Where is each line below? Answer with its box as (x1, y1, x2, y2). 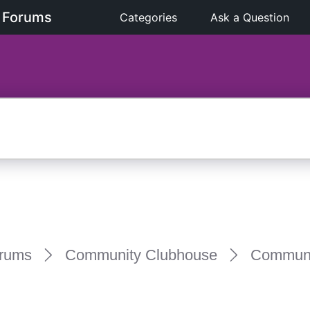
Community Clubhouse (64, 246, 217, 264)
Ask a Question (210, 10, 290, 24)
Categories (120, 10, 178, 24)
